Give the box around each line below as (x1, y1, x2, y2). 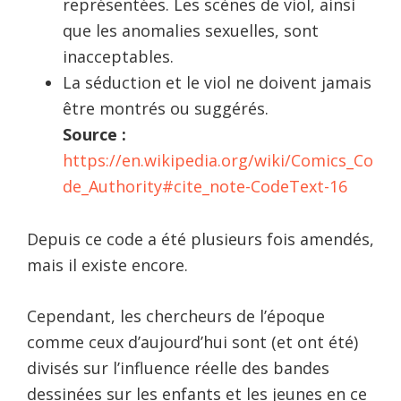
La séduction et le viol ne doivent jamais (63, 72, 371, 94)
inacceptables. (63, 46, 174, 68)
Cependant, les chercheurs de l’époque (27, 305, 325, 328)
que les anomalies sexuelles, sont (63, 20, 319, 42)
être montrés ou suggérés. (63, 98, 269, 120)
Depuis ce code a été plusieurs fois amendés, (27, 228, 374, 251)
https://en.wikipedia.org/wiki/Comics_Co (63, 149, 373, 172)
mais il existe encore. (27, 254, 188, 277)
